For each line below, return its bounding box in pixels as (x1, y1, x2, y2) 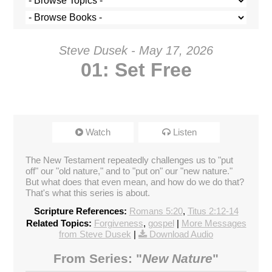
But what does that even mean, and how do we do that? (25, 176, 245, 187)
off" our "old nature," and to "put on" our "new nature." (25, 165, 233, 176)
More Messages (181, 217, 246, 228)
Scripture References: (33, 205, 127, 216)
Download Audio (149, 228, 213, 239)
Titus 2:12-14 (187, 205, 239, 216)
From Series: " (53, 251, 142, 265)
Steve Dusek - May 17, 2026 (59, 43, 213, 57)
